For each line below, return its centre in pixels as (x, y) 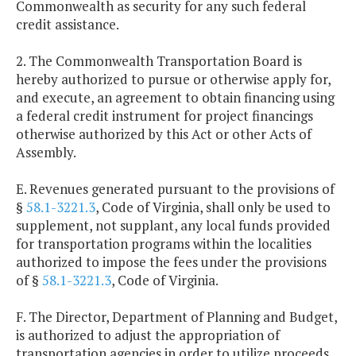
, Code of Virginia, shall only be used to (213, 207)
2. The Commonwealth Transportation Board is (159, 61)
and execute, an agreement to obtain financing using (175, 98)
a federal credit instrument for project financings (164, 116)
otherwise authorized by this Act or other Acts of (164, 134)
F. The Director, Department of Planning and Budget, (176, 317)
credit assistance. (68, 25)
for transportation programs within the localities (164, 244)
